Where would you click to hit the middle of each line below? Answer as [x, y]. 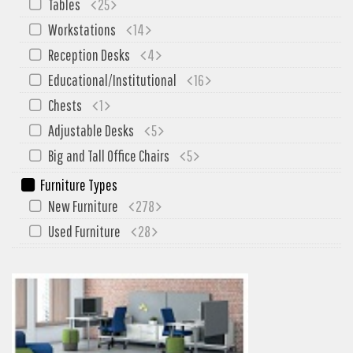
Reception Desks [89, 55]
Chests [65, 106]
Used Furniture [84, 232]
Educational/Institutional [112, 80]
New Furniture [83, 206]
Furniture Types [79, 185]
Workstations [82, 30]
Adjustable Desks [91, 131]
